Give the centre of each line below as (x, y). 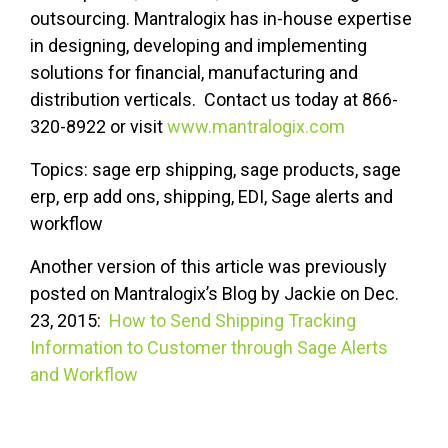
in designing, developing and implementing (198, 46)
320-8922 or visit (98, 127)
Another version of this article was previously (208, 267)
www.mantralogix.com (256, 127)
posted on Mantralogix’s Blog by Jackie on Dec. (214, 294)
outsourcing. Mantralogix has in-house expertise (221, 19)
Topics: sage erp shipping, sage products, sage (215, 170)
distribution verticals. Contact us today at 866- (214, 100)
